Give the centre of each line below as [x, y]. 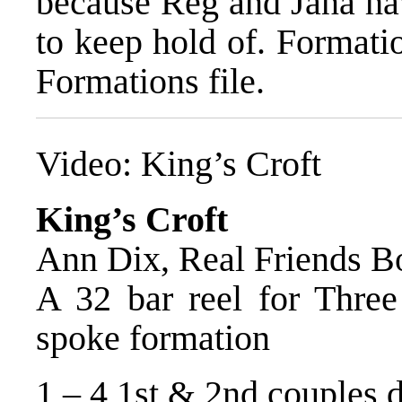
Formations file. [150, 81]
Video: [88, 164]
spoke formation [153, 338]
